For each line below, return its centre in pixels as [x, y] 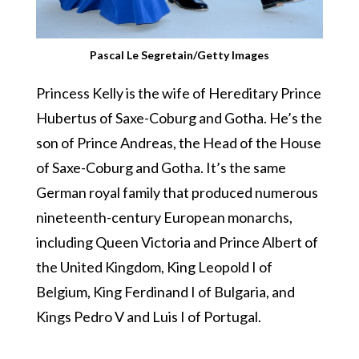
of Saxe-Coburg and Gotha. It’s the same [161, 167]
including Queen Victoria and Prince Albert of [177, 242]
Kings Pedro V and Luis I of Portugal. [148, 316]
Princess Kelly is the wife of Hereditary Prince [178, 93]
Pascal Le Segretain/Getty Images [179, 54]
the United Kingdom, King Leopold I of [154, 266]
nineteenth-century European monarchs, [164, 217]
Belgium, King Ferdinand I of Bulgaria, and [165, 291]
